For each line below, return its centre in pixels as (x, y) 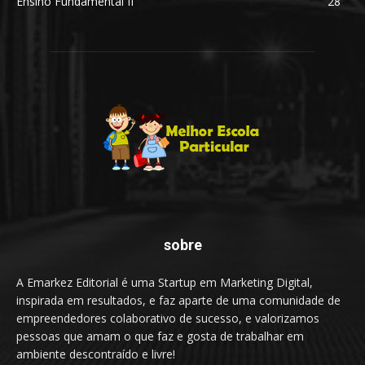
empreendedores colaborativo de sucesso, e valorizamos (168, 318)
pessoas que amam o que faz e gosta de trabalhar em (160, 336)
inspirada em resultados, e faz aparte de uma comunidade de (178, 300)
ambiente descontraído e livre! (96, 354)
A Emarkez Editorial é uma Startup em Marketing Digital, (165, 282)
